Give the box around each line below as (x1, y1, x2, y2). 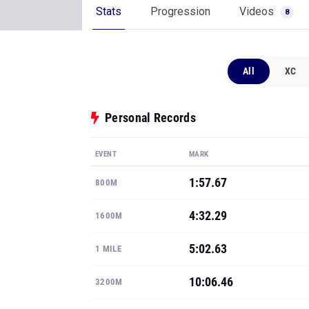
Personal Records (105, 110, 196, 125)
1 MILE (95, 243, 121, 254)
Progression (150, 5, 210, 18)
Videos (239, 5, 277, 18)
